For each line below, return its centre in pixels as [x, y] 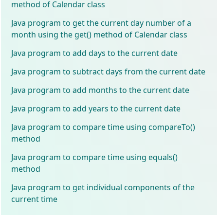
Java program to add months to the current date [100, 90]
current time [35, 199]
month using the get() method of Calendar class [100, 34]
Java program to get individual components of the [103, 187]
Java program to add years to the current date [96, 108]
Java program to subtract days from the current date [109, 71]
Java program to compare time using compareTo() [103, 127]
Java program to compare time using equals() [95, 157]
